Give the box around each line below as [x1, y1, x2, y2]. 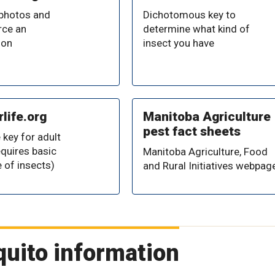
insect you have [142, 36, 214, 49]
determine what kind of [142, 22, 250, 35]
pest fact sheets [142, 123, 241, 139]
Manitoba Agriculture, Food [142, 145, 268, 158]
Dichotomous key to [142, 8, 236, 21]
